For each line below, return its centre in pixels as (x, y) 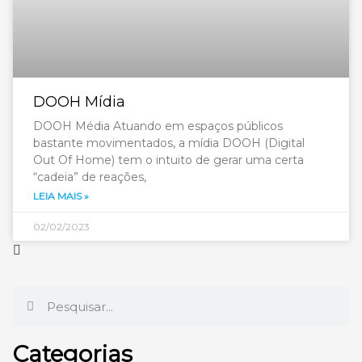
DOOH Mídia (79, 102)
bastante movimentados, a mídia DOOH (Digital (169, 143)
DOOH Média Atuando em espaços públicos (158, 126)
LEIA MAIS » (61, 196)
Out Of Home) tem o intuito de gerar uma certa (168, 160)
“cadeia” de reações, (90, 177)
